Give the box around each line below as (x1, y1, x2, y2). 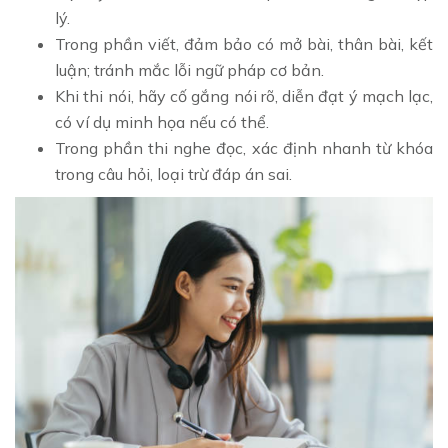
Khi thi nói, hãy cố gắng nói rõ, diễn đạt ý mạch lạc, (55, 86, 433, 107)
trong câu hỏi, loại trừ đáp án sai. (55, 164, 292, 185)
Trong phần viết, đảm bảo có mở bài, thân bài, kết (55, 34, 433, 55)
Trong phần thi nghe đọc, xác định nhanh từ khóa (55, 138, 433, 159)
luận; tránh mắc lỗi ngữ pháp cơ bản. (55, 60, 324, 81)
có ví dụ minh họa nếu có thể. (55, 112, 269, 133)
